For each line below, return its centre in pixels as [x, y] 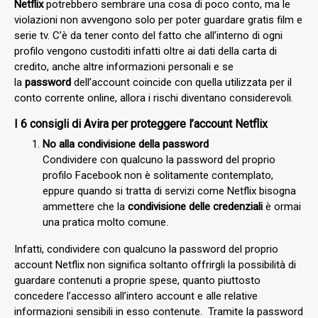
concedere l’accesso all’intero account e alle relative [136, 296]
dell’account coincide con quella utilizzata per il [181, 82]
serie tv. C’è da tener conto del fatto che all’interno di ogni [148, 35]
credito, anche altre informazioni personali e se [124, 66]
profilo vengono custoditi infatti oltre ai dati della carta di [146, 51]
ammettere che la [85, 206]
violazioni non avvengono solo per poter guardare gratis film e [158, 20]
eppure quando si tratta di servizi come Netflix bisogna [169, 191]
